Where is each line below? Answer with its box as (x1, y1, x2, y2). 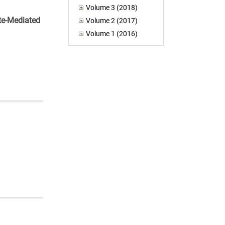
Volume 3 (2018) (86, 3, 138, 12)
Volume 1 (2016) (86, 29, 138, 38)
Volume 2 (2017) (86, 16, 138, 25)
